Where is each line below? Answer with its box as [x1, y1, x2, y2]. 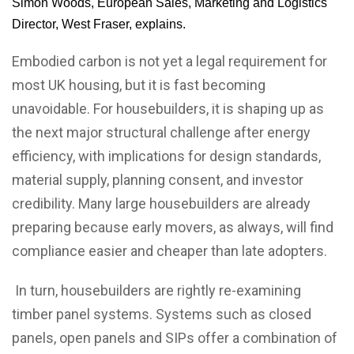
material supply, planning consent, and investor [12, 171, 303, 188]
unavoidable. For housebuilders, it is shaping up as [12, 100, 324, 117]
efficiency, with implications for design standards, [12, 148, 321, 164]
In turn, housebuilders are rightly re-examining [15, 282, 301, 299]
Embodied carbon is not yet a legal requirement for [12, 53, 327, 70]
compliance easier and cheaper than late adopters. [12, 243, 327, 259]
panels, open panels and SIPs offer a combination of [12, 330, 337, 346]
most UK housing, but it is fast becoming [12, 77, 265, 93]
